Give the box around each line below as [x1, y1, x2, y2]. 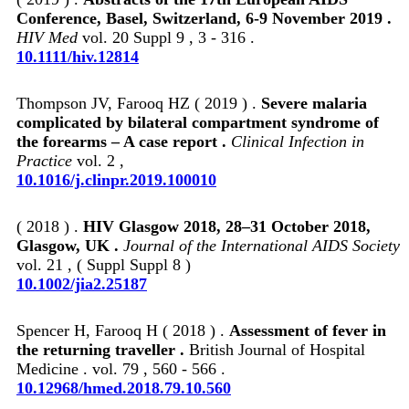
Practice [16, 151, 72, 170]
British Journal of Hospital [189, 340, 365, 359]
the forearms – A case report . [16, 131, 231, 151]
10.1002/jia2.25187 [16, 274, 147, 293]
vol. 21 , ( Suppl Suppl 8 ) [16, 255, 191, 274]
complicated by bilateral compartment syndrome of [16, 112, 379, 131]
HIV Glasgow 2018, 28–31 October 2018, [83, 216, 371, 236]
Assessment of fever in [229, 320, 386, 340]
